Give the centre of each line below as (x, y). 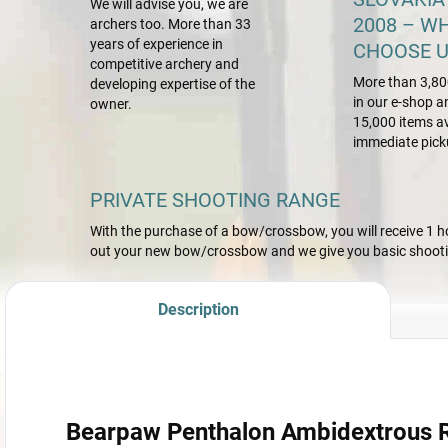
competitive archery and (164, 64)
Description (198, 309)
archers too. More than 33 (170, 24)
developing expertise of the (172, 84)
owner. (111, 104)
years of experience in (156, 44)
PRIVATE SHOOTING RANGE (215, 200)
